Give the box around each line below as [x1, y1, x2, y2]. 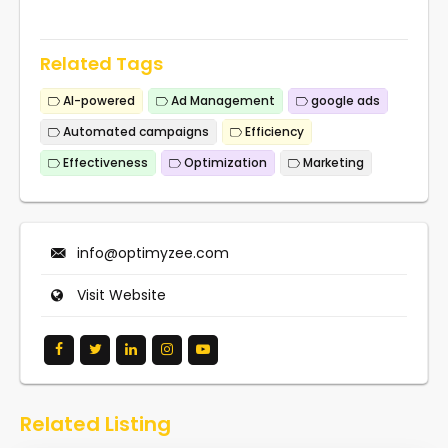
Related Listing [20, 409, 171, 438]
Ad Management [168, 91, 275, 109]
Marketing [300, 153, 364, 171]
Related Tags [40, 50, 163, 76]
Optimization [181, 153, 267, 171]
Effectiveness [60, 153, 148, 171]
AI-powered [60, 91, 135, 109]
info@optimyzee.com [77, 242, 229, 263]
